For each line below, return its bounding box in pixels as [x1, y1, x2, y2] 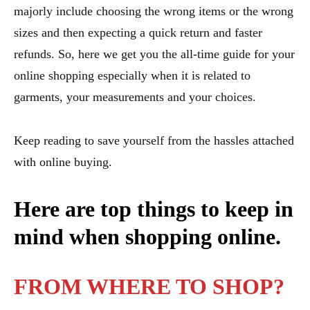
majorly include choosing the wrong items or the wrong [14, 3, 293, 18]
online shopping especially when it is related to [14, 68, 250, 82]
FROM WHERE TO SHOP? [14, 273, 284, 299]
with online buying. [14, 154, 112, 169]
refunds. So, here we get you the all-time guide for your [14, 46, 295, 61]
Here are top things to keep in [14, 196, 293, 221]
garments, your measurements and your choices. [14, 89, 256, 104]
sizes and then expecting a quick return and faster [14, 25, 262, 39]
